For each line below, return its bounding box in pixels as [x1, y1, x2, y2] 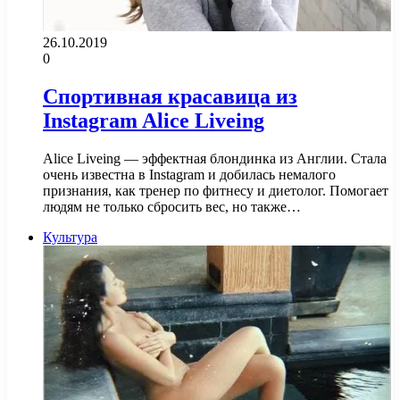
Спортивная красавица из [43, 85, 297, 109]
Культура [43, 229, 97, 246]
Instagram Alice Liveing [43, 109, 264, 133]
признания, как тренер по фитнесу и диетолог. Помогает [43, 183, 388, 199]
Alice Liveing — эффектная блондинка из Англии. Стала [43, 151, 387, 167]
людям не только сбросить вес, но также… [43, 199, 301, 215]
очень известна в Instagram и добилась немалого [43, 167, 336, 183]
